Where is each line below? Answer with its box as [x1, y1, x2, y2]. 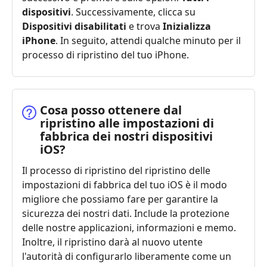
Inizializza [163, 20, 211, 33]
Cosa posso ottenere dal [40, 102, 182, 119]
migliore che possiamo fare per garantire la [22, 193, 218, 206]
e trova [126, 20, 163, 33]
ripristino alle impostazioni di [40, 115, 214, 132]
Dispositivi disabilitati [22, 20, 126, 33]
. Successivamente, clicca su [71, 5, 195, 19]
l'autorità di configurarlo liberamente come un [22, 250, 231, 263]
